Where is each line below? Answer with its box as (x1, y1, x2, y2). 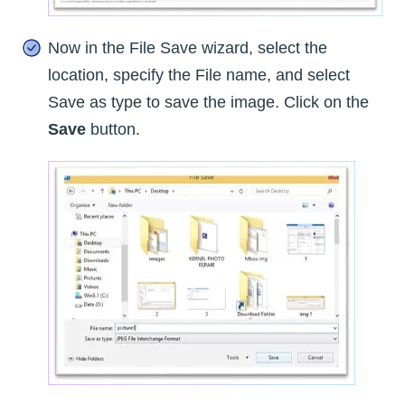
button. (90, 120, 140, 139)
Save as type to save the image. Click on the (48, 93, 369, 112)
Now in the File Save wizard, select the (48, 39, 327, 58)
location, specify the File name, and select (48, 66, 350, 85)
